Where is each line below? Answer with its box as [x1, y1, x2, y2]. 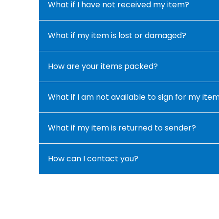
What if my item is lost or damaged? [48, 30, 186, 42]
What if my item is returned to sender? [48, 122, 196, 134]
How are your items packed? [48, 61, 158, 72]
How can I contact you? [48, 153, 138, 165]
